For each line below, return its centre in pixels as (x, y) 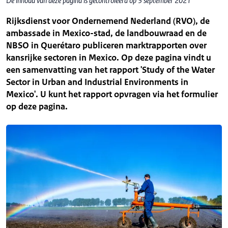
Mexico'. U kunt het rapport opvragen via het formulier (112, 94)
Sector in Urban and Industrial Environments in (97, 82)
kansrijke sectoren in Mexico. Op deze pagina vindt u (109, 58)
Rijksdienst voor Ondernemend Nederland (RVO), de (108, 21)
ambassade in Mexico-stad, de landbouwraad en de (106, 33)
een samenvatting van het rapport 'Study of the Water (110, 70)
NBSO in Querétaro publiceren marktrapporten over (106, 45)
